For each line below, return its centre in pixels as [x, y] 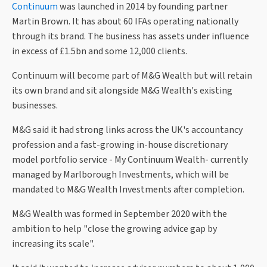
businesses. [35, 106]
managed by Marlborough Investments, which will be [120, 175]
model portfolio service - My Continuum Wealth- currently [130, 160]
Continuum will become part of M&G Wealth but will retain [132, 76]
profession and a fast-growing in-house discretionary [120, 145]
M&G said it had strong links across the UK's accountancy [127, 130]
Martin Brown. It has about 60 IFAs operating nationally [125, 22]
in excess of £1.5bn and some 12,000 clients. [100, 52]
